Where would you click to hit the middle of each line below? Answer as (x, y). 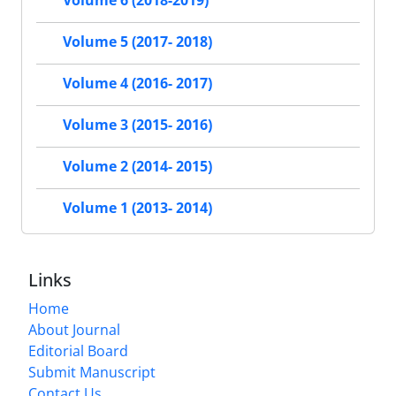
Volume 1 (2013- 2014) (137, 208)
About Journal (74, 329)
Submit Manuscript (92, 372)
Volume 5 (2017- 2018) (137, 42)
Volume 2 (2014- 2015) (137, 167)
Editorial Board (78, 350)
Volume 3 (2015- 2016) (137, 125)
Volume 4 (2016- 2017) (137, 84)
